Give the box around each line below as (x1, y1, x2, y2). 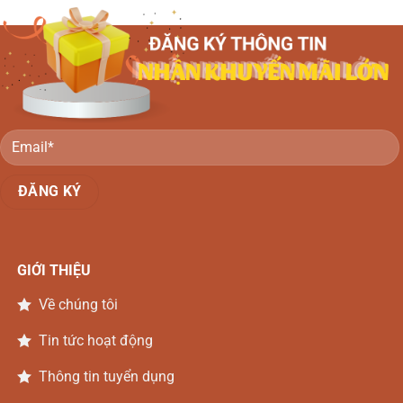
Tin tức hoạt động (38, 332, 153, 350)
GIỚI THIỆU (16, 262, 91, 280)
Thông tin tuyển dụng (38, 368, 175, 386)
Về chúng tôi (38, 296, 118, 314)
